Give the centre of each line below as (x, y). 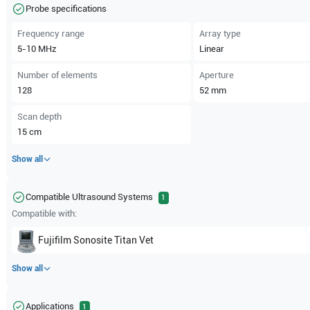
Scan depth (40, 117)
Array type (220, 34)
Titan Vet (134, 240)
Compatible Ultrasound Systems (90, 197)
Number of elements (58, 75)
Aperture (216, 75)
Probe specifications (66, 9)
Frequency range (51, 34)
